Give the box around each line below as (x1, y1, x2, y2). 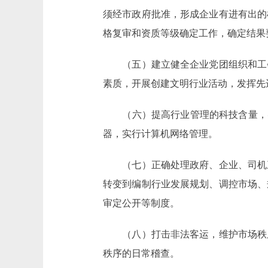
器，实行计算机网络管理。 (103, 129, 218, 139)
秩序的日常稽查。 (103, 248, 179, 258)
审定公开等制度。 (103, 198, 179, 208)
